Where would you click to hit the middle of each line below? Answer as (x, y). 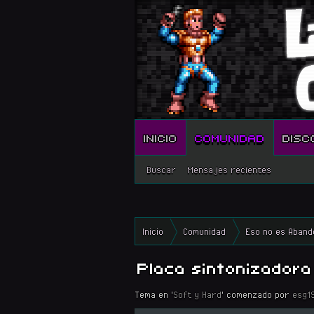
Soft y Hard (197, 294)
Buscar (161, 170)
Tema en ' (154, 294)
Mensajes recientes (229, 170)
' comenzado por (257, 294)
